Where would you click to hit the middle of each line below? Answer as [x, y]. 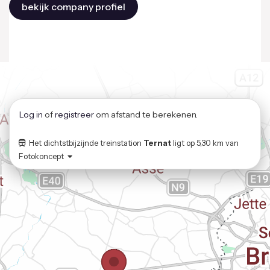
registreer [74, 115]
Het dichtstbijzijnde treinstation [84, 143]
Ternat [157, 143]
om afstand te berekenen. [146, 115]
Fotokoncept [43, 156]
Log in [31, 115]
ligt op [184, 143]
